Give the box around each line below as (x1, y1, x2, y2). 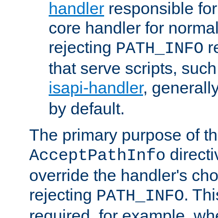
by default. (49, 99, 125, 118)
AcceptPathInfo (29, 146, 165, 165)
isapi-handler (49, 78, 143, 97)
